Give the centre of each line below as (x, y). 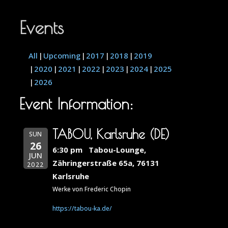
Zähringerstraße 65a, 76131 (106, 163)
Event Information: (77, 103)
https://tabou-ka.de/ (82, 209)
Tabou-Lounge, (117, 150)
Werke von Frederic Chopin (91, 189)
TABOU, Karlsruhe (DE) (111, 134)
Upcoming (62, 55)
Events (42, 27)
